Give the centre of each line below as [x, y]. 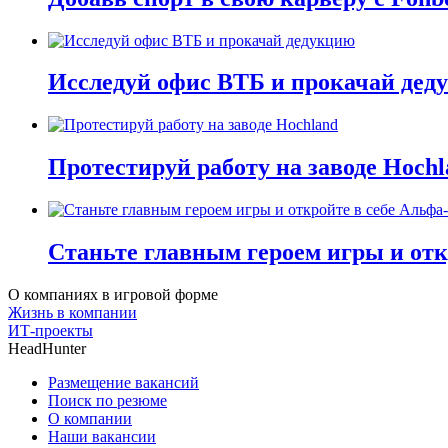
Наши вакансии [102, 436]
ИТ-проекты [50, 330]
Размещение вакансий [123, 382]
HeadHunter [47, 348]
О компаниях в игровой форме [113, 294]
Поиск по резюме [107, 400]
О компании [90, 418]
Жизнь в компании [72, 312]
